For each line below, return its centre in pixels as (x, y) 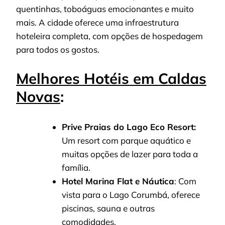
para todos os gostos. (58, 50)
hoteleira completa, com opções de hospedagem (109, 36)
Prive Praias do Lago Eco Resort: (129, 127)
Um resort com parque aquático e (126, 141)
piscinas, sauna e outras (108, 208)
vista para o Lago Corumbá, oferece (131, 195)
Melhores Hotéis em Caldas (111, 78)
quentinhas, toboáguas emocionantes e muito (105, 9)
